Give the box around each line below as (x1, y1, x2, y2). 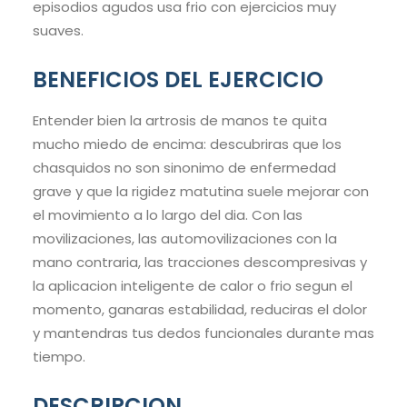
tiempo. (33, 347, 85, 367)
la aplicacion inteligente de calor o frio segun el (33, 276, 352, 296)
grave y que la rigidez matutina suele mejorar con (33, 182, 369, 202)
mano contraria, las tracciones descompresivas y (33, 253, 367, 273)
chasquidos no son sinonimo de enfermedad (33, 158, 336, 178)
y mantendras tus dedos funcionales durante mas (33, 323, 374, 343)
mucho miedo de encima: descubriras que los (33, 134, 342, 154)
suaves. (33, 21, 84, 41)
